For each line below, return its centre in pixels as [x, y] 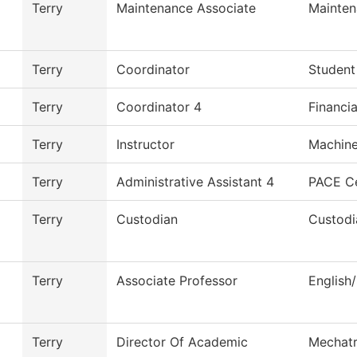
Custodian [147, 220]
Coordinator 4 [159, 107]
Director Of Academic [182, 342]
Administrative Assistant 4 [195, 182]
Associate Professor [177, 281]
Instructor [145, 145]
